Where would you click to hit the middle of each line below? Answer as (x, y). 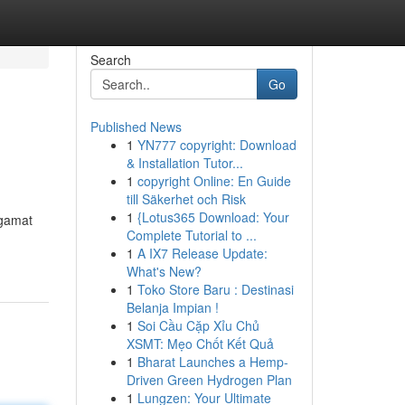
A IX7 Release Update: (202, 253)
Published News (136, 127)
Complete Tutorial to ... (191, 235)
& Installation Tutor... (184, 163)
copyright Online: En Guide (214, 181)
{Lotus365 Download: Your (213, 217)
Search (110, 60)
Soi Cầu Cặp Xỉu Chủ (198, 325)
